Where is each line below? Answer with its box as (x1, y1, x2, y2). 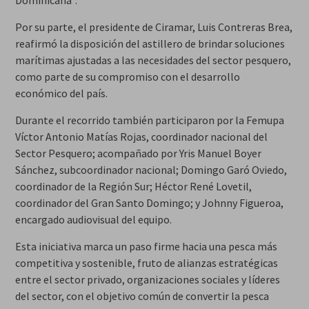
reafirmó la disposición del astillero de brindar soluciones (14, 36, 285, 50)
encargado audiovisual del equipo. (14, 212, 172, 226)
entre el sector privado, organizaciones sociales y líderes (14, 272, 280, 286)
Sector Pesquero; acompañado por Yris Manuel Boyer (14, 146, 261, 160)
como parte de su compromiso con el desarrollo (14, 69, 240, 83)
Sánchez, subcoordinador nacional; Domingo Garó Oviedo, (14, 162, 287, 177)
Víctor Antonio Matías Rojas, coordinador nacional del (14, 129, 268, 143)
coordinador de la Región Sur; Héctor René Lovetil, (14, 179, 252, 193)
